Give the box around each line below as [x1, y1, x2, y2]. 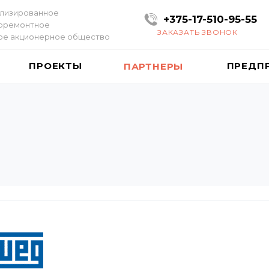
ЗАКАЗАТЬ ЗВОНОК [157, 27, 238, 37]
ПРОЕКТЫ [29, 60, 82, 71]
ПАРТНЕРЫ [123, 61, 184, 72]
